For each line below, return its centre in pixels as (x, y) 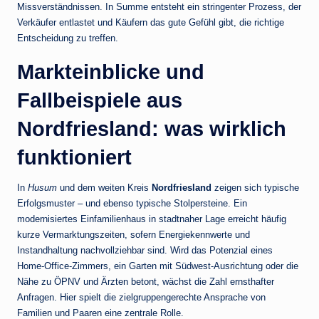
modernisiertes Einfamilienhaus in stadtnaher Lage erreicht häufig (152, 219)
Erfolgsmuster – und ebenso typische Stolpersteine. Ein (132, 204)
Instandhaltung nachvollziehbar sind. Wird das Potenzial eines (145, 251)
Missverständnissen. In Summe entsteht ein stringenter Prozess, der (159, 7)
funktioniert (74, 158)
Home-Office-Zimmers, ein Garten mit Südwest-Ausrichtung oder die (158, 266)
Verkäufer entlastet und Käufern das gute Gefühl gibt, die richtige (151, 23)
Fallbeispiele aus (100, 101)
